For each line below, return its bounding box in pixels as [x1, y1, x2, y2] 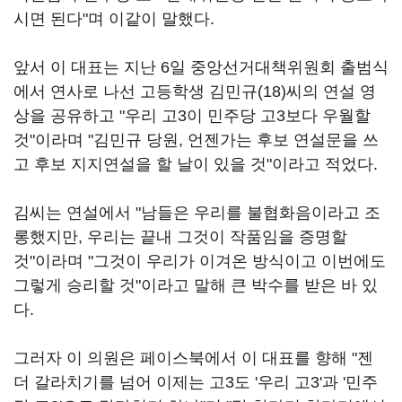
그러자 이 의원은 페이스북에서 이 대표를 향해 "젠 [13, 349, 373, 367]
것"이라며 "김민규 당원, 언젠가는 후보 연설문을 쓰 [13, 131, 379, 149]
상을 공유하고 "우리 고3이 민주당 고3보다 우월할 [13, 107, 371, 125]
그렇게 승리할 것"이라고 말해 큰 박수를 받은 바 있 [13, 276, 378, 294]
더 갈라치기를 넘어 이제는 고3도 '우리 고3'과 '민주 [13, 373, 378, 391]
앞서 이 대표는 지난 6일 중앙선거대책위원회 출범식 [13, 58, 389, 76]
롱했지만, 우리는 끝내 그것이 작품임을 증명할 [13, 228, 347, 246]
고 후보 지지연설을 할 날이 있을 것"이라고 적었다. [13, 155, 378, 173]
